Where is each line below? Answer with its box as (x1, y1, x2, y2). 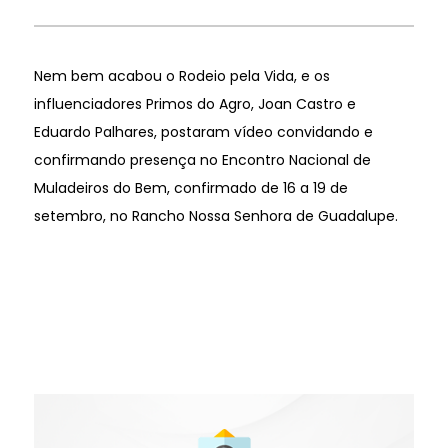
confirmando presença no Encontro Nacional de (33, 149, 371, 170)
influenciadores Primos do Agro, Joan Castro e (33, 93, 356, 114)
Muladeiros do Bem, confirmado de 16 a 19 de (33, 177, 348, 198)
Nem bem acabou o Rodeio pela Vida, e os (33, 65, 330, 86)
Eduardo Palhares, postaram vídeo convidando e (33, 121, 373, 142)
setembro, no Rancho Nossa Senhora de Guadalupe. (33, 205, 398, 226)
